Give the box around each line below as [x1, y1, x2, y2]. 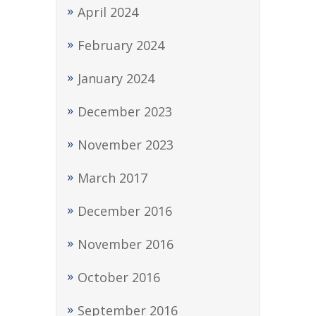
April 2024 [78, 4, 138, 20]
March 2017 [78, 169, 147, 186]
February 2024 [78, 37, 164, 54]
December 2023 [78, 103, 172, 120]
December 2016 [78, 202, 172, 219]
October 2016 [78, 269, 160, 286]
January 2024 [78, 70, 154, 87]
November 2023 [78, 136, 174, 153]
